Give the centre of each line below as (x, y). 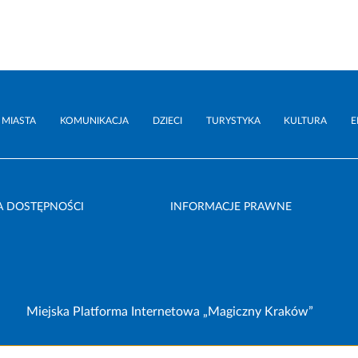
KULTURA (306, 121)
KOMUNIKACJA (94, 121)
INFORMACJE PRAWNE (231, 207)
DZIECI (167, 121)
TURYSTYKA (233, 121)
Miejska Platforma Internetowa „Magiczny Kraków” (170, 312)
